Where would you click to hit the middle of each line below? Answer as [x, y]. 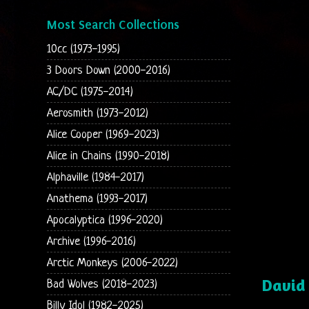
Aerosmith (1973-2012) [97, 113]
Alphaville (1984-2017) [95, 177]
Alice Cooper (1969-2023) [103, 134]
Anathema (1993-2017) [97, 199]
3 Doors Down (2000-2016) [108, 70]
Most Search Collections [113, 24]
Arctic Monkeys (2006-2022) [112, 263]
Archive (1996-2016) [91, 241]
